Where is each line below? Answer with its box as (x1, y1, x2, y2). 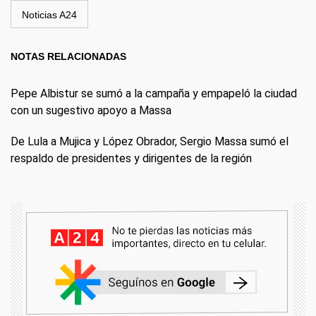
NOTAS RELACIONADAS (11, 50, 126, 62)
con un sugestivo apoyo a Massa (11, 103, 171, 117)
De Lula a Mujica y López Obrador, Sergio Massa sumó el (11, 134, 288, 148)
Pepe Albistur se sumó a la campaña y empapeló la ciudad (11, 86, 297, 100)
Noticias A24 (22, 8, 77, 20)
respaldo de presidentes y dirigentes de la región (11, 151, 252, 165)
